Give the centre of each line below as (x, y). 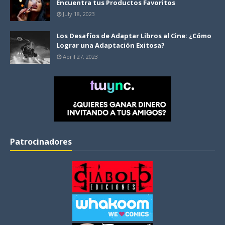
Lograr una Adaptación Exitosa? (110, 45)
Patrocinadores (41, 142)
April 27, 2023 (80, 57)
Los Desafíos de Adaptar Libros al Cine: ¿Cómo (134, 36)
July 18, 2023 (79, 14)
